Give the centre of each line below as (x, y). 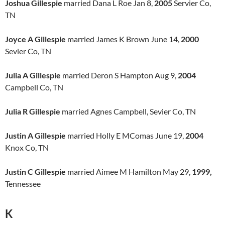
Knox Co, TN (27, 147)
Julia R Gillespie (33, 111)
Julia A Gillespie (33, 75)
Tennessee (23, 184)
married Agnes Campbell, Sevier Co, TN (128, 111)
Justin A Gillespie (35, 135)
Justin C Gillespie (35, 172)
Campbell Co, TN (34, 87)
